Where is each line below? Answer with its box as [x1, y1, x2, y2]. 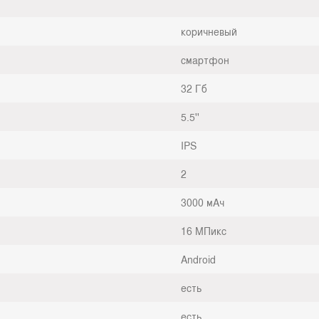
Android [181, 251, 216, 266]
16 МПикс [181, 223, 226, 238]
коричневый [181, 23, 237, 38]
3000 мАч [181, 194, 224, 209]
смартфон [181, 52, 229, 67]
